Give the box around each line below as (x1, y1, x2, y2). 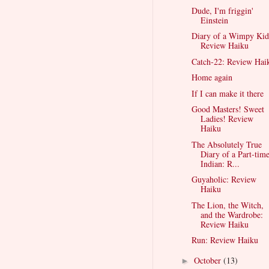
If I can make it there (191, 87, 264, 99)
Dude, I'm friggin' (191, 4, 253, 16)
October (193, 254, 223, 266)
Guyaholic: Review (191, 174, 256, 186)
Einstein (200, 14, 228, 26)
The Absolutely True (191, 138, 262, 150)
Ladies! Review (200, 113, 253, 125)
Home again (191, 71, 232, 83)
